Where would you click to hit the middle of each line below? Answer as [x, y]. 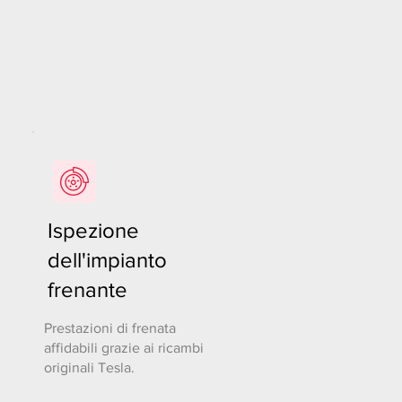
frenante [87, 289]
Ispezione [93, 230]
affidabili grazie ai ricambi [124, 348]
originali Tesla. [89, 367]
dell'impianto [107, 260]
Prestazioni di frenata [110, 328]
